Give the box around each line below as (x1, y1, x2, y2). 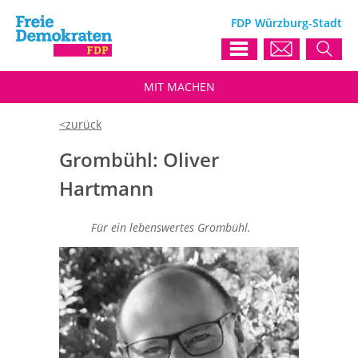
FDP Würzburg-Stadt (231, 15, 342, 30)
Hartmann (59, 175, 153, 201)
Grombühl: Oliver (59, 146, 219, 173)
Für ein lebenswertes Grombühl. (91, 220, 251, 236)
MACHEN (166, 79, 215, 94)
